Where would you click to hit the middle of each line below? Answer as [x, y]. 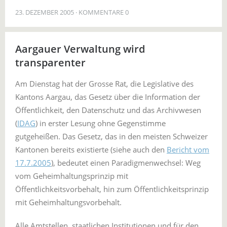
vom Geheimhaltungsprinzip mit [72, 176]
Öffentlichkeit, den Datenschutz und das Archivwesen [108, 110]
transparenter [50, 63]
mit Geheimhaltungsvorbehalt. [69, 202]
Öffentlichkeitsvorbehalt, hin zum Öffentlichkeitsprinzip [112, 189]
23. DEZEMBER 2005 [45, 12]
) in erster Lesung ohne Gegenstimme [101, 123]
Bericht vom [188, 149]
